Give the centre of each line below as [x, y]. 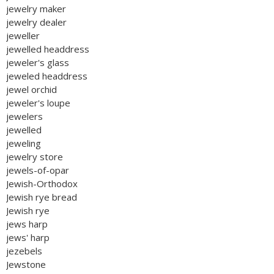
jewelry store [35, 157]
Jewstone [26, 264]
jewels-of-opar [38, 170]
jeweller [23, 35]
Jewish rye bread [42, 197]
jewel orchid [31, 89]
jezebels [24, 251]
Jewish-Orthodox [42, 183]
